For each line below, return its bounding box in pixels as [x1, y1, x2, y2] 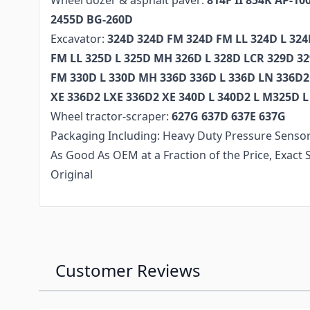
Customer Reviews [55, 259, 201, 282]
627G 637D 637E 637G [172, 109, 286, 124]
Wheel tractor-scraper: [51, 109, 172, 124]
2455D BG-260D [51, 12, 133, 27]
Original [51, 167, 93, 182]
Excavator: [51, 31, 107, 46]
